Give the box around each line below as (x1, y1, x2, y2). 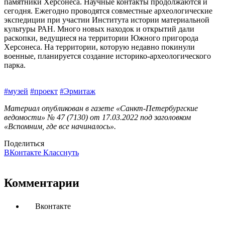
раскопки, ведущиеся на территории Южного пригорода (4, 34, 198, 43)
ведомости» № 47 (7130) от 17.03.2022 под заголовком (4, 113, 191, 122)
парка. (4, 61, 26, 70)
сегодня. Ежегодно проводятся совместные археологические (4, 7, 212, 16)
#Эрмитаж (60, 87, 95, 96)
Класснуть (43, 148, 79, 157)
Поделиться (4, 139, 44, 148)
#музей (4, 87, 28, 96)
